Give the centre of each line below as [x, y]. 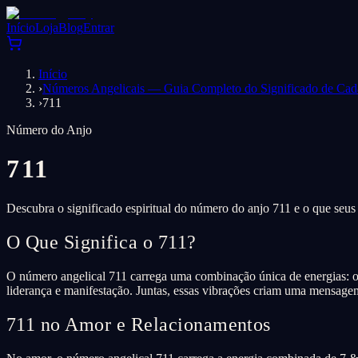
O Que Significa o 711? [101, 242]
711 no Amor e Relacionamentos [139, 324]
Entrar [99, 28]
